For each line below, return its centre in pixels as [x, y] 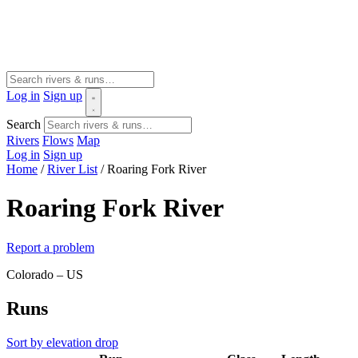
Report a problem [50, 247]
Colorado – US [45, 274]
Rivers [23, 140]
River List [72, 169]
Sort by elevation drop [62, 342]
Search [24, 124]
